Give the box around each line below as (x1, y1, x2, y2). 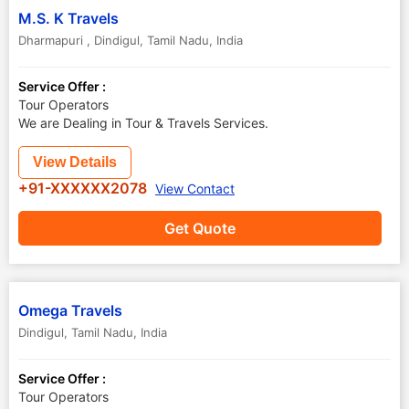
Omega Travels (18, 301, 122, 320)
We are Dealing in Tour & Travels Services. (18, 115, 268, 131)
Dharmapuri (18, 33, 87, 47)
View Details (33, 154, 117, 170)
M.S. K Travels (18, 9, 122, 27)
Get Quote (164, 219, 236, 237)
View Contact (155, 181, 235, 196)
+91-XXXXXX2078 (18, 179, 151, 197)
